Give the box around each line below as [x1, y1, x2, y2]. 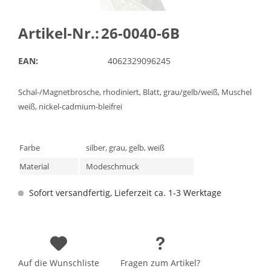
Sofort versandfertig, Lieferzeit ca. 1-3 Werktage [27, 187, 221, 198]
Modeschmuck [86, 161, 139, 172]
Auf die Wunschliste [18, 257, 99, 269]
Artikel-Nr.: [18, 23, 99, 43]
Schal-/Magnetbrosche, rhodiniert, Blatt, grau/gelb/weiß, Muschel [18, 87, 252, 97]
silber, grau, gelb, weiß [86, 142, 165, 153]
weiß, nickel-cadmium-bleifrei [18, 101, 122, 112]
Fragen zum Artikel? [120, 257, 200, 269]
